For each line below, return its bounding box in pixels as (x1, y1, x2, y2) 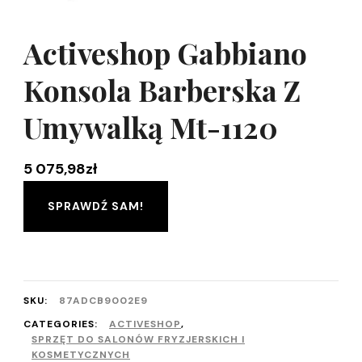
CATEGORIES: (23, 318, 101, 331)
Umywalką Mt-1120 (23, 107, 278, 147)
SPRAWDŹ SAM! (48, 199, 144, 214)
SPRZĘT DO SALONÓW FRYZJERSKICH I (32, 333, 245, 347)
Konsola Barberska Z (23, 70, 301, 110)
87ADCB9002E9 (59, 294, 148, 308)
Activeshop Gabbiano (23, 33, 307, 73)
